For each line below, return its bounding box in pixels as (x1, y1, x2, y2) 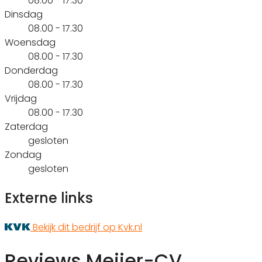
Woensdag (5, 35, 56, 49)
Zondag (5, 147, 42, 161)
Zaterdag (5, 119, 48, 133)
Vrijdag (5, 91, 37, 105)
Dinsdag (5, 7, 43, 21)
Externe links (5, 188, 93, 208)
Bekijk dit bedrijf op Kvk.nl (33, 220, 142, 234)
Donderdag (5, 63, 58, 77)
